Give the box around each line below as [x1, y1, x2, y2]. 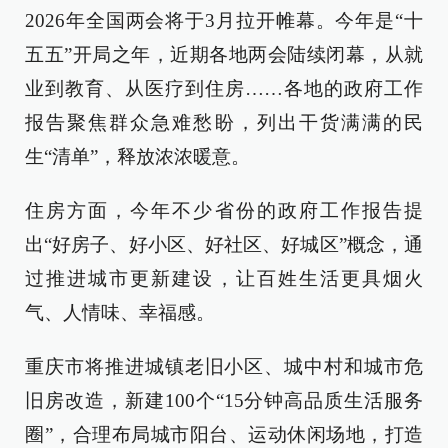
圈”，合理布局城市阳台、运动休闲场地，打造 [25, 424, 423, 445]
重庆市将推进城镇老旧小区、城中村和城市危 [25, 356, 423, 377]
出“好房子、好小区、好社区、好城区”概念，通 [25, 234, 423, 255]
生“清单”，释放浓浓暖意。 [25, 146, 250, 167]
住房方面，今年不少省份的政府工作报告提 [25, 200, 423, 221]
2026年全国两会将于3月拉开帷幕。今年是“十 [25, 10, 423, 31]
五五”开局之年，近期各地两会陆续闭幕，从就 [25, 44, 423, 65]
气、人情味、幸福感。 [25, 302, 215, 323]
